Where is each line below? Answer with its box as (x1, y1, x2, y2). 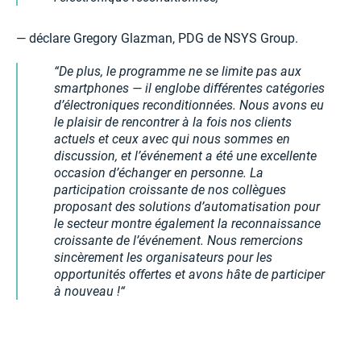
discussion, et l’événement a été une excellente (54, 148, 317, 164)
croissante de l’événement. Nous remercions (54, 233, 303, 249)
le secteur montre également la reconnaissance (54, 216, 321, 232)
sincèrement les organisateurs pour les (54, 250, 272, 266)
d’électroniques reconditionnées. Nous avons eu (54, 98, 324, 114)
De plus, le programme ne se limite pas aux (59, 64, 301, 80)
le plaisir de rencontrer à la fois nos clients (54, 114, 292, 131)
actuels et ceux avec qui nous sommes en (54, 131, 290, 147)
